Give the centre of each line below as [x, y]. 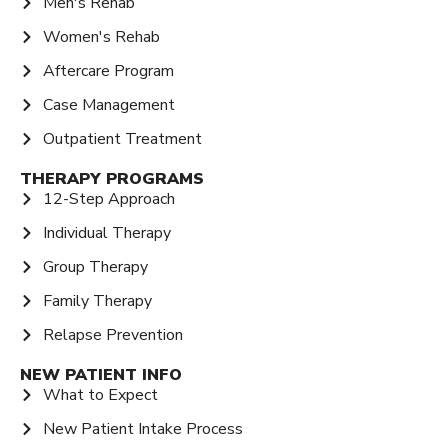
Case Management [108, 105]
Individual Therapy [106, 233]
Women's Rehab [101, 37]
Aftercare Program [108, 71]
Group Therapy [95, 267]
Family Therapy [97, 301]
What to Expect [100, 395]
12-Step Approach [108, 199]
